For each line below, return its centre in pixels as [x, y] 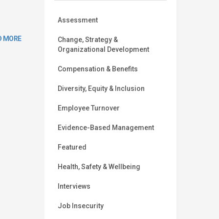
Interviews [74, 186]
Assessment [78, 20]
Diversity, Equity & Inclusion [101, 89]
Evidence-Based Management [106, 128]
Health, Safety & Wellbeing [99, 167]
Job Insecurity [81, 206]
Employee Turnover [89, 108]
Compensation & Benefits [98, 69]
